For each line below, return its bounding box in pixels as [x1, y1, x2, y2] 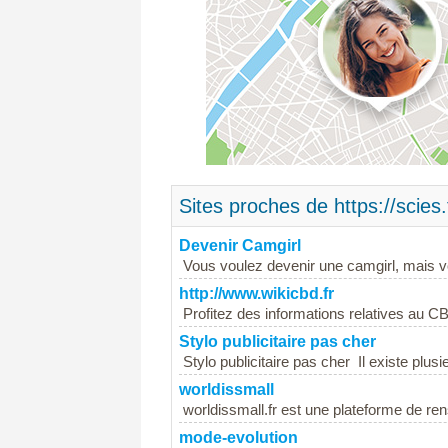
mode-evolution [179, 428, 298, 446]
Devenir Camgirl [179, 236, 301, 254]
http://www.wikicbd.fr [179, 284, 334, 302]
